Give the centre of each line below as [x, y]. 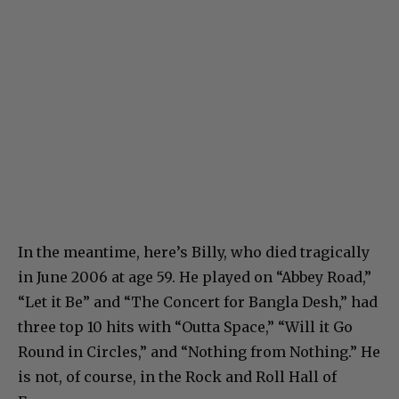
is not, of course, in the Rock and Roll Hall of [177, 377]
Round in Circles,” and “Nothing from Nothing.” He [199, 352]
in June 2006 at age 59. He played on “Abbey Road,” [195, 277]
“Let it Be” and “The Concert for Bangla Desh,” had [198, 302]
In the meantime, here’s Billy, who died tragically [194, 252]
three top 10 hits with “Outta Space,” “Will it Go [185, 327]
